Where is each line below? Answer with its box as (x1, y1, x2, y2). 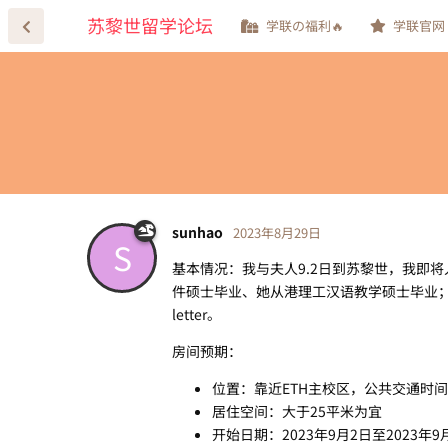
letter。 (172, 303, 221, 324)
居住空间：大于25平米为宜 (212, 400, 382, 421)
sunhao (172, 221, 223, 242)
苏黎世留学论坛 (87, 12, 213, 38)
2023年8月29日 (233, 222, 321, 242)
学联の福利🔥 (266, 16, 344, 35)
